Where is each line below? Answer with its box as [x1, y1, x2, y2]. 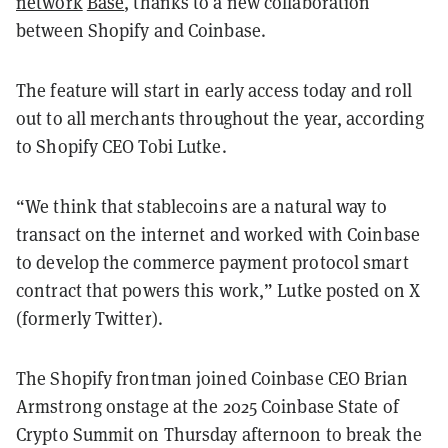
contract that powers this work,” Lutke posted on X [16, 278, 421, 302]
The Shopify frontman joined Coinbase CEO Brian [16, 366, 408, 390]
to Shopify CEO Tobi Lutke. [16, 134, 235, 158]
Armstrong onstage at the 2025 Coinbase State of [16, 394, 399, 418]
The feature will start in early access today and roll [16, 78, 413, 102]
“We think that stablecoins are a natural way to [16, 194, 387, 218]
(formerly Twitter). [16, 306, 168, 330]
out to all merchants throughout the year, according [16, 106, 425, 130]
